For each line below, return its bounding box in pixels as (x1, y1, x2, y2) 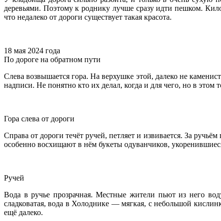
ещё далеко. (4, 208, 43, 217)
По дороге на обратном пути (4, 55, 101, 64)
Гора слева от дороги (4, 114, 74, 123)
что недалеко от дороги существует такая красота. (4, 13, 172, 22)
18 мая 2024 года (4, 46, 60, 55)
